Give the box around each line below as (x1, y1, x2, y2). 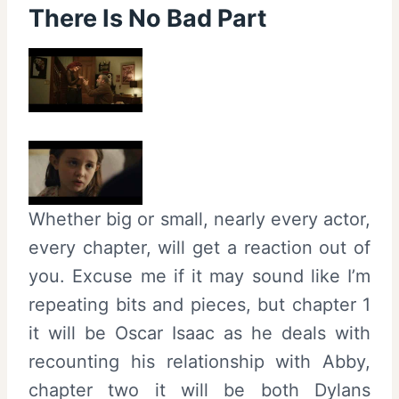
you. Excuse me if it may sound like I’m (28, 265, 370, 288)
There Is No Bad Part (28, 3, 266, 33)
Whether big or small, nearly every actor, (28, 208, 370, 231)
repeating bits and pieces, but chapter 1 (28, 294, 370, 316)
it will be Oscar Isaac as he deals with (28, 322, 370, 345)
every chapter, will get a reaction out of (28, 237, 370, 259)
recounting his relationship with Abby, (28, 351, 370, 373)
